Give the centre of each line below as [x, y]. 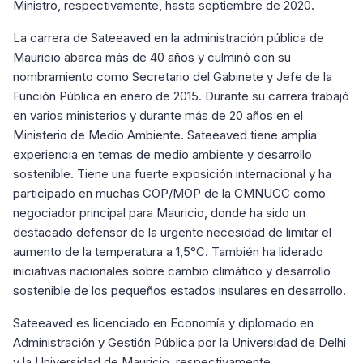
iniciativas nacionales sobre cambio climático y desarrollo [172, 271]
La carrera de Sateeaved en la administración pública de [169, 38]
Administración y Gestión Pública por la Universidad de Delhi [179, 342]
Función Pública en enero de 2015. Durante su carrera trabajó [181, 96]
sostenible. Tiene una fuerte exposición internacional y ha [172, 174]
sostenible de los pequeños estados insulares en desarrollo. [179, 290]
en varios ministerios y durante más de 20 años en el [158, 115]
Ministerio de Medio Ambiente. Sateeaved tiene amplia [165, 135]
